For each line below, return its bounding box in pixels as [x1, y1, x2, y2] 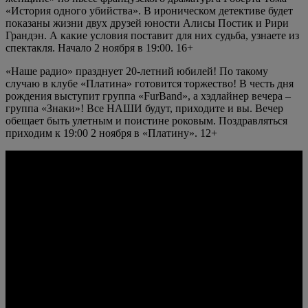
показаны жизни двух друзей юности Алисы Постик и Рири [5, 16, 289, 29]
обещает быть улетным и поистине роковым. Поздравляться [5, 114, 287, 126]
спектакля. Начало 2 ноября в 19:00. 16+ [5, 41, 193, 54]
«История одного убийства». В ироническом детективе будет [5, 4, 293, 16]
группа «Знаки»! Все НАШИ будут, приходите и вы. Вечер [5, 102, 283, 114]
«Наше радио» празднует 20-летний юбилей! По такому [5, 65, 268, 77]
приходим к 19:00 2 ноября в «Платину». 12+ [5, 126, 217, 139]
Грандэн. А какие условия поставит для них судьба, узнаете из [5, 29, 299, 41]
